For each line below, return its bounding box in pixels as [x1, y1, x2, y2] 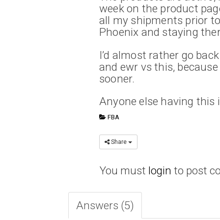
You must [100, 164, 148, 177]
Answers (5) [76, 199, 134, 212]
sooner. [99, 72, 135, 85]
